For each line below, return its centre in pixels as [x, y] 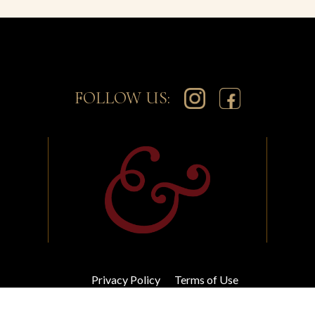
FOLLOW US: [122, 98]
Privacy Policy [126, 279]
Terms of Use [206, 279]
